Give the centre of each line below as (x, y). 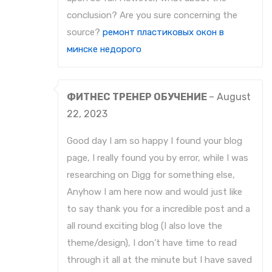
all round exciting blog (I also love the (144, 226)
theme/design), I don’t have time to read (152, 243)
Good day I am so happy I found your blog (155, 141)
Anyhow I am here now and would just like (155, 192)
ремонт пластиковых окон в (163, 32)
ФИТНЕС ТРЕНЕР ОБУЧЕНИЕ (138, 97)
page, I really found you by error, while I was (158, 158)
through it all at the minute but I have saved (159, 260)
